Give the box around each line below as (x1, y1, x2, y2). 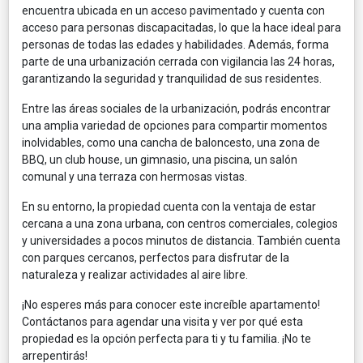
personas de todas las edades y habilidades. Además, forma (22, 37, 329, 51)
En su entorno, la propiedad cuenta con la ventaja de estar (22, 199, 316, 213)
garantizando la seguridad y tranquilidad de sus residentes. (22, 71, 322, 85)
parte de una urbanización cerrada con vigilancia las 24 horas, (22, 54, 335, 68)
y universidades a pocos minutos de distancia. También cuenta (22, 233, 340, 247)
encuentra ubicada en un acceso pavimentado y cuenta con (22, 3, 325, 17)
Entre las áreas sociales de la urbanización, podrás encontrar (22, 101, 331, 115)
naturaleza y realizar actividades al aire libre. (22, 267, 248, 281)
